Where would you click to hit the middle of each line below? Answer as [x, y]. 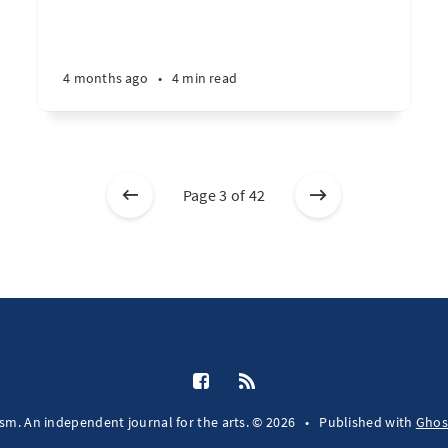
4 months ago [105, 78]
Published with [367, 422]
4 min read [204, 78]
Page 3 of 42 [224, 195]
